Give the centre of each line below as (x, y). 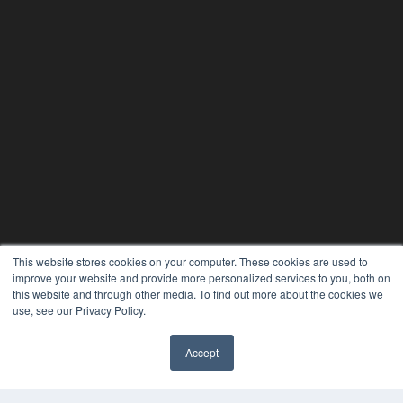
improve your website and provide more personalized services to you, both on (201, 278)
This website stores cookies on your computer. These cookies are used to (190, 261)
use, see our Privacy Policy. (79, 310)
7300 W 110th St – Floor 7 (111, 387)
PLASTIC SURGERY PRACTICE (147, 360)
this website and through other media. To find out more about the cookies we (198, 294)
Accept (201, 352)
